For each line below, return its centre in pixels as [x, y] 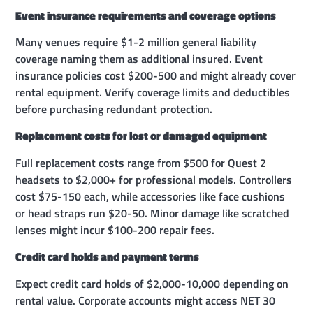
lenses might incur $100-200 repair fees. [115, 230]
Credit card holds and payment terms [108, 257]
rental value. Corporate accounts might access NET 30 [146, 300]
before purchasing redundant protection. [114, 109]
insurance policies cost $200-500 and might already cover [156, 76]
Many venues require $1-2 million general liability [136, 42]
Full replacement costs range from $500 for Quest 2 [141, 162]
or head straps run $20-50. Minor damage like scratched [153, 213]
